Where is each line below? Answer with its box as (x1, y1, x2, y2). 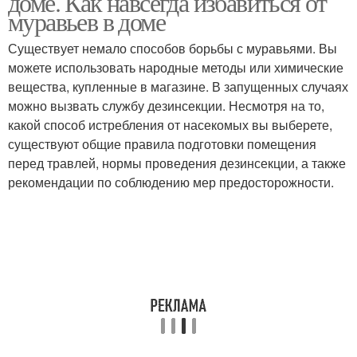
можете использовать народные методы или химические (8, 58, 343, 76)
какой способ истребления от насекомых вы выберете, (8, 116, 332, 134)
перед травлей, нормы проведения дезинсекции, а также (8, 154, 346, 172)
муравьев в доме (8, 4, 165, 38)
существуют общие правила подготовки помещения (8, 135, 316, 153)
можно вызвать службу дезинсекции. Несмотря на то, (8, 96, 324, 115)
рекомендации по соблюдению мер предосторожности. (8, 173, 334, 191)
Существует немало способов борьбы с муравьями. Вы (8, 39, 337, 57)
